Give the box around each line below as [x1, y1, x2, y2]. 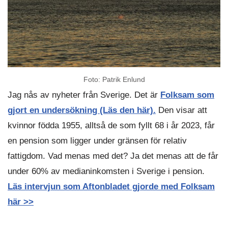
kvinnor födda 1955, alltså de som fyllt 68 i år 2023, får [8, 120, 215, 130]
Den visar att [158, 105, 207, 115]
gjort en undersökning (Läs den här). [8, 105, 156, 115]
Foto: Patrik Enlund [83, 75, 145, 83]
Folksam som [160, 90, 214, 100]
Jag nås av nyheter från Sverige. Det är [8, 90, 160, 100]
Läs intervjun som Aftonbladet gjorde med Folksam [8, 181, 215, 191]
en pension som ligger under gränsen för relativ [8, 135, 187, 146]
